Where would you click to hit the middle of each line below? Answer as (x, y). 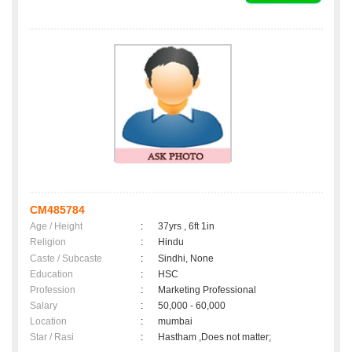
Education (51, 275)
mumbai (178, 322)
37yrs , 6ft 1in (186, 227)
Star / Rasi (52, 337)
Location (48, 322)
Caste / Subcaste (66, 259)
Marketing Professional (207, 290)
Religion (48, 242)
